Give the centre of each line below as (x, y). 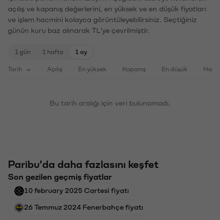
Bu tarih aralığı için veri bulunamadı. (110, 103)
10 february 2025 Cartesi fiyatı (77, 191)
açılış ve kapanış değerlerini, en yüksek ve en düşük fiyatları (107, 9)
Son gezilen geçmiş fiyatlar (60, 177)
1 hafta (53, 52)
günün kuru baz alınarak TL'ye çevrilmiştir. (79, 31)
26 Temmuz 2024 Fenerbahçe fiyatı (84, 207)
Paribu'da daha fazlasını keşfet (83, 165)
